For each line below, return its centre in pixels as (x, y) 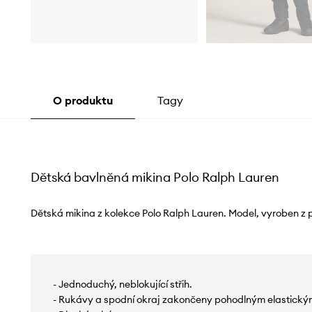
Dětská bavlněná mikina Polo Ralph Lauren (155, 178)
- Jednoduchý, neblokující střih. (122, 284)
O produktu (83, 101)
